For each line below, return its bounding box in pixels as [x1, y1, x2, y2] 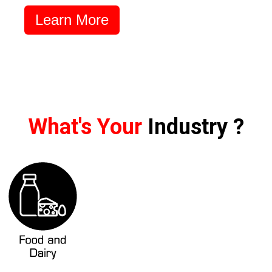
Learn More [35, 11, 109, 28]
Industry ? [148, 114, 244, 140]
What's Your [28, 114, 142, 140]
